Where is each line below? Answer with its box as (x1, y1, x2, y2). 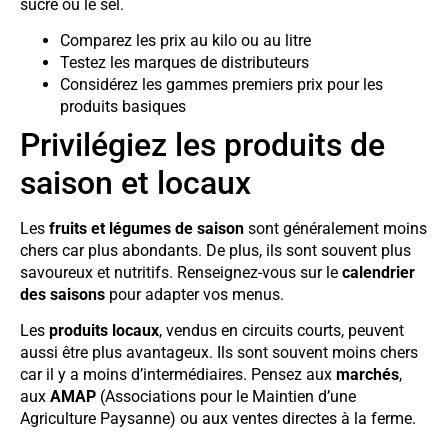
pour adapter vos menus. (105, 284, 284, 304)
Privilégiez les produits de (20, 125, 385, 164)
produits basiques (60, 96, 186, 116)
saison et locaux (20, 163, 251, 202)
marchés (336, 365, 399, 385)
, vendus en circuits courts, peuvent (159, 321, 404, 341)
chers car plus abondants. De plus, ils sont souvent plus (20, 240, 411, 260)
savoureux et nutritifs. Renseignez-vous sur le (20, 262, 342, 282)
